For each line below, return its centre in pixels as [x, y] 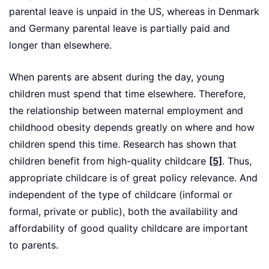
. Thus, [237, 162]
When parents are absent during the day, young [117, 77]
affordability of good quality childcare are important [128, 229]
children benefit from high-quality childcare [109, 162]
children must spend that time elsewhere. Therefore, [127, 94]
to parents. [34, 246]
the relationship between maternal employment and [126, 111]
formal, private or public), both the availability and [123, 212]
